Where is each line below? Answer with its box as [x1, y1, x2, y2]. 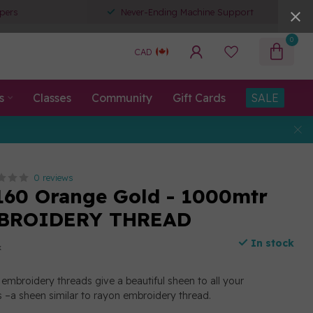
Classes [32, 91, 71, 105]
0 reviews [34, 172, 74, 183]
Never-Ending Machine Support [121, 6, 254, 17]
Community [91, 91, 152, 105]
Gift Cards [172, 91, 226, 105]
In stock [247, 237, 294, 249]
